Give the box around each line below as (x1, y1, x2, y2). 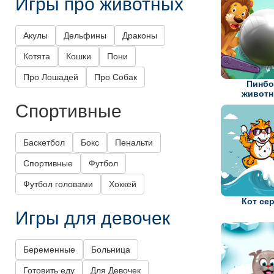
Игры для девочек (15, 204, 170, 231)
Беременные (23, 245, 75, 255)
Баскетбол (23, 138, 65, 148)
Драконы (122, 31, 157, 41)
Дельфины (64, 31, 106, 41)
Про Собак (94, 72, 137, 83)
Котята (23, 51, 50, 62)
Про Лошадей (23, 72, 78, 83)
